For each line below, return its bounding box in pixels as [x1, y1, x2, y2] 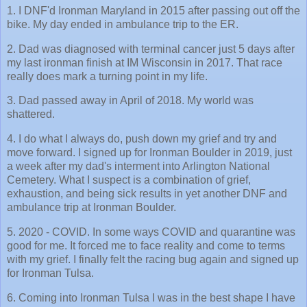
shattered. [7, 108, 55, 121]
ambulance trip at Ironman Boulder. [7, 201, 176, 214]
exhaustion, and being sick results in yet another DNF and [7, 188, 287, 200]
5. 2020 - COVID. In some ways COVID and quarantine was [7, 226, 295, 238]
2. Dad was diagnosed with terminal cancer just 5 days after [7, 42, 295, 55]
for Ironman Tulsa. [7, 267, 94, 280]
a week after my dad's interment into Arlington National [7, 160, 270, 173]
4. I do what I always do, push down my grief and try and [7, 133, 277, 145]
